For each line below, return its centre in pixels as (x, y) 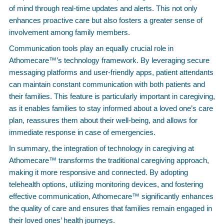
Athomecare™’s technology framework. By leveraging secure (109, 60)
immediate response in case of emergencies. (82, 132)
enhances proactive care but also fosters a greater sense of (106, 20)
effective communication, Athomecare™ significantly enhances (111, 196)
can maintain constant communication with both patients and (107, 84)
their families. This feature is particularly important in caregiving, (112, 96)
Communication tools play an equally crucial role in (91, 48)
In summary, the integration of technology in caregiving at (101, 148)
